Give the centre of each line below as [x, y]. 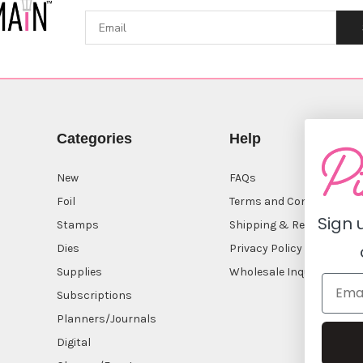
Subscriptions [94, 296]
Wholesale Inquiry [276, 272]
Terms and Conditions [286, 202]
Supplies [79, 272]
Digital [73, 343]
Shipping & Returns [282, 225]
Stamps [77, 225]
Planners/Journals [106, 319]
